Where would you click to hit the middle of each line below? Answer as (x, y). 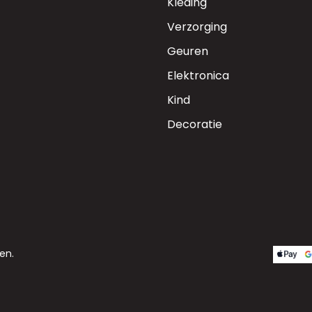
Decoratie (195, 124)
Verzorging (197, 26)
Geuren (188, 51)
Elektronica (198, 75)
